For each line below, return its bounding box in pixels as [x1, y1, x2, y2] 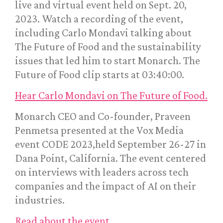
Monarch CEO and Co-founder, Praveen [15, 110, 191, 123]
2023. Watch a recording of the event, [15, 12, 183, 25]
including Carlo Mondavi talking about [15, 26, 192, 39]
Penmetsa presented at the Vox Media [15, 124, 184, 137]
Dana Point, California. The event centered [15, 152, 206, 165]
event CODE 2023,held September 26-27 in [15, 138, 206, 151]
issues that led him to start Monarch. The [15, 54, 200, 67]
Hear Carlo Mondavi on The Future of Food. [15, 89, 208, 102]
